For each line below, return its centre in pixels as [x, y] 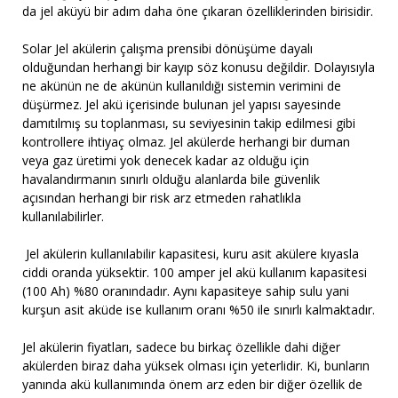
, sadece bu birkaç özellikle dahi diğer [235, 347]
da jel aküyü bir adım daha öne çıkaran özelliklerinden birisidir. [198, 11]
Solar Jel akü [57, 48]
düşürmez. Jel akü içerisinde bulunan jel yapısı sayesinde [182, 104]
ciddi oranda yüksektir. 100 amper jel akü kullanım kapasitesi [195, 272]
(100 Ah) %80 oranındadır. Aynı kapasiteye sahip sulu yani [186, 291]
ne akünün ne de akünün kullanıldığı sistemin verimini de [182, 86]
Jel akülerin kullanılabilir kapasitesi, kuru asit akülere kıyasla [191, 254]
